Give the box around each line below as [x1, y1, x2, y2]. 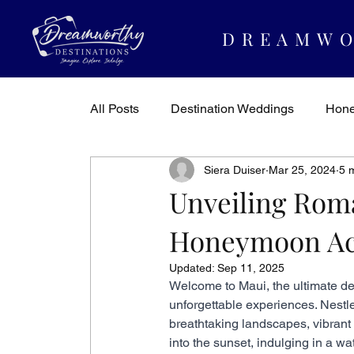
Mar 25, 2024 [269, 163, 336, 176]
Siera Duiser [204, 163, 265, 176]
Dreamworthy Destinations [122, 164, 271, 179]
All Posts [90, 101, 139, 116]
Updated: [169, 262, 217, 274]
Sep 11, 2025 [217, 262, 284, 274]
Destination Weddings [171, 101, 294, 116]
